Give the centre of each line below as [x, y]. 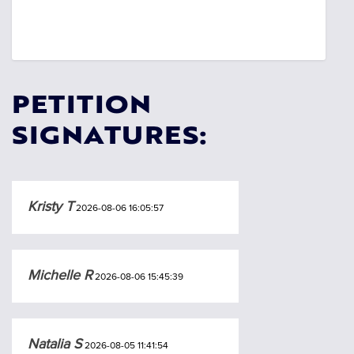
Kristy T [51, 206]
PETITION [81, 107]
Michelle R [60, 275]
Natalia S [55, 343]
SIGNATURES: [110, 137]
